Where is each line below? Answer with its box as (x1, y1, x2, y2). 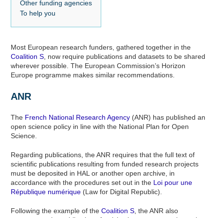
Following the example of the (11, 207, 102, 215)
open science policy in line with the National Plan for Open (11, 123, 189, 130)
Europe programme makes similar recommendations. (11, 71, 175, 79)
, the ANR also (134, 207, 179, 215)
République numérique (11, 188, 81, 196)
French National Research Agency (25, 113, 130, 121)
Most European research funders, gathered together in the (11, 43, 191, 51)
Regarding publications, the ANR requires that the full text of (11, 151, 195, 159)
